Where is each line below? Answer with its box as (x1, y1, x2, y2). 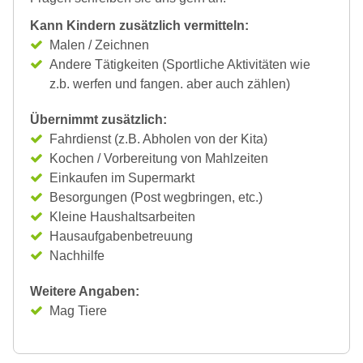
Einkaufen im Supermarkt (49, 170, 194, 185)
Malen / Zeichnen (49, 37, 149, 52)
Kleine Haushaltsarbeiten (49, 209, 195, 224)
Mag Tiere (49, 303, 107, 318)
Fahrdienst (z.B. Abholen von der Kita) (49, 131, 267, 146)
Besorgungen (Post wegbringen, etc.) (49, 190, 263, 204)
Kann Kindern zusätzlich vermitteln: (30, 18, 249, 32)
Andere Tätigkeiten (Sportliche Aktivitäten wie (49, 57, 310, 71)
